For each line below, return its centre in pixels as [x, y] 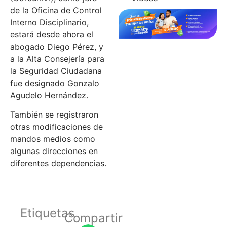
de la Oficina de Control [56, 10]
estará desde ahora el [52, 34]
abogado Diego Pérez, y [57, 46]
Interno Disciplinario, [49, 22]
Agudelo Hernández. [49, 95]
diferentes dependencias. [58, 163]
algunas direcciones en [54, 151]
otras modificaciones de [56, 127]
